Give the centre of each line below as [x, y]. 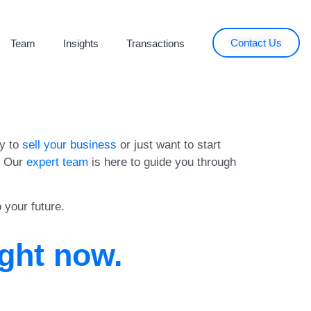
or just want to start [168, 145]
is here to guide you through [162, 162]
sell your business [69, 145]
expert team [57, 162]
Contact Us [256, 43]
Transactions [155, 43]
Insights [81, 43]
